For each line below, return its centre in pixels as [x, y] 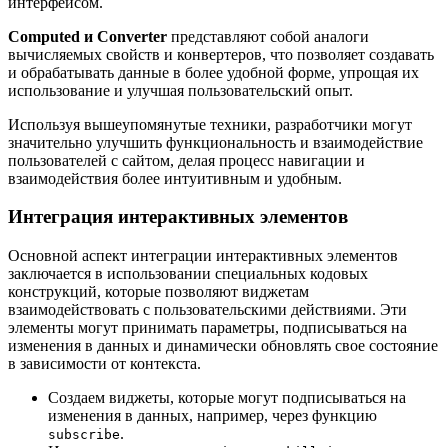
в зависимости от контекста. [104, 364]
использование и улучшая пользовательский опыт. [180, 90]
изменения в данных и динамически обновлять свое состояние [223, 346]
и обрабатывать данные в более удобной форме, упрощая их [213, 72]
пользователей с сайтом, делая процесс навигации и [186, 160]
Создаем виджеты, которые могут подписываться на [227, 398]
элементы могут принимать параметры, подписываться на [207, 328]
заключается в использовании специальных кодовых [188, 274]
